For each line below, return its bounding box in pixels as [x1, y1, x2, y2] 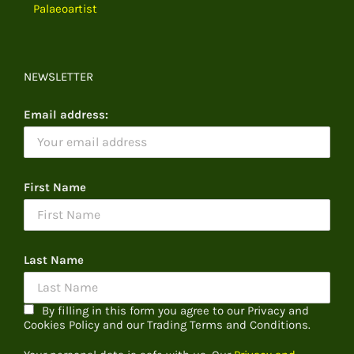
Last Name [24, 253, 84, 268]
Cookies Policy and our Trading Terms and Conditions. [24, 318, 311, 333]
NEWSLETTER [24, 70, 93, 85]
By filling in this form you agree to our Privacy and [42, 303, 309, 318]
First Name [24, 180, 86, 195]
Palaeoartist [33, 2, 97, 17]
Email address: [24, 107, 108, 122]
